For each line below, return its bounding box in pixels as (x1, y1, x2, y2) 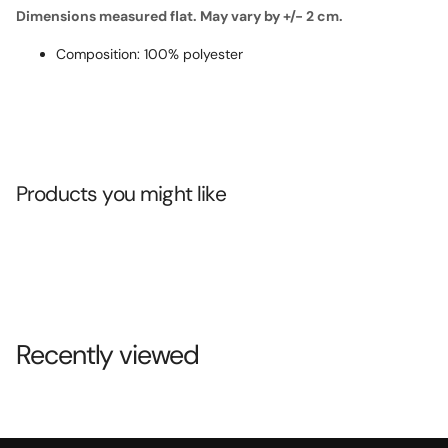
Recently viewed (16, 337, 199, 373)
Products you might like (16, 180, 226, 209)
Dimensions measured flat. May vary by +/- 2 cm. (16, 6, 343, 25)
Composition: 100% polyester (56, 44, 243, 63)
